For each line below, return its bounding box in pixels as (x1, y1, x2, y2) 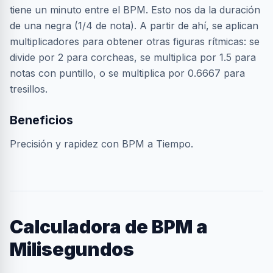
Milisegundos (10, 238, 134, 260)
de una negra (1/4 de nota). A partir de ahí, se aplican (10, 19, 258, 32)
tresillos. (10, 83, 48, 95)
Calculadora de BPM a (10, 216, 208, 238)
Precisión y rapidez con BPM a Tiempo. (10, 138, 193, 150)
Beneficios (10, 113, 73, 127)
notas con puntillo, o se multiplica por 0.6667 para (10, 67, 245, 79)
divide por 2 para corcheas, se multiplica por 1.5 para (10, 51, 256, 63)
